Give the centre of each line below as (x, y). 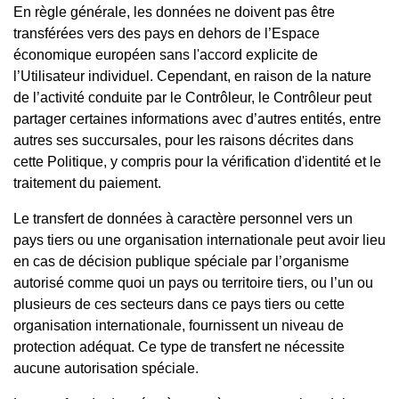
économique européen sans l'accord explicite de (166, 54)
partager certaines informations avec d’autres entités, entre (197, 118)
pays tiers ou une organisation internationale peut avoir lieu (199, 240)
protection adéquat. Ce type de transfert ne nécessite (179, 346)
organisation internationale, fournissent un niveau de (179, 325)
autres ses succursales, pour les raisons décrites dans (183, 140)
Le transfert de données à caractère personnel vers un (183, 218)
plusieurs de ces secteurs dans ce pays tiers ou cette (179, 304)
